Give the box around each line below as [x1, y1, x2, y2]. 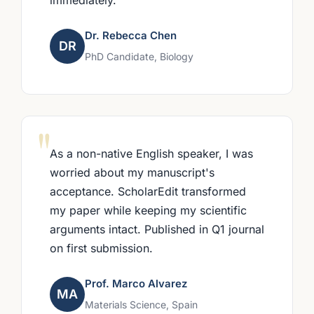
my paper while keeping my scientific [50, 203, 247, 217]
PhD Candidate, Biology [85, 50, 193, 62]
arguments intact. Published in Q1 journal [50, 221, 264, 236]
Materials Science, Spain [85, 298, 198, 310]
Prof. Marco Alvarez [85, 276, 187, 290]
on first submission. [50, 240, 153, 255]
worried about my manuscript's [50, 165, 214, 179]
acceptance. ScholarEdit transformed [50, 184, 246, 198]
